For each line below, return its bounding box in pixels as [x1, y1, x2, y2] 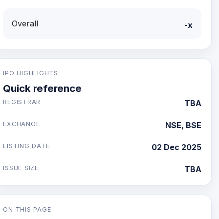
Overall [12, 19, 39, 28]
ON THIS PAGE [3, 206, 51, 213]
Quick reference [3, 82, 82, 94]
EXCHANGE [3, 120, 40, 128]
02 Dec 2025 [151, 142, 201, 152]
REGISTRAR [3, 98, 41, 106]
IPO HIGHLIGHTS [3, 69, 58, 77]
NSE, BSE [165, 120, 201, 130]
